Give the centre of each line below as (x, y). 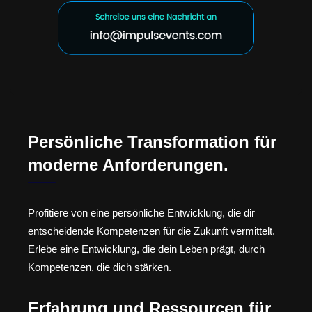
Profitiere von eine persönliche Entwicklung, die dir (141, 213)
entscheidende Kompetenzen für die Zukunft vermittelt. (151, 231)
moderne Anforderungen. (128, 165)
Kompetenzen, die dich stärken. (100, 267)
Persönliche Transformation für (152, 142)
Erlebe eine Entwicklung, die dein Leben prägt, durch (146, 249)
